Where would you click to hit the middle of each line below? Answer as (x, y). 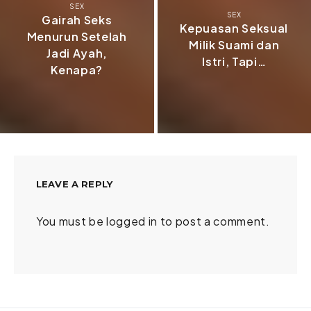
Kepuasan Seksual (234, 28)
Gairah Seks (77, 19)
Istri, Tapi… (234, 61)
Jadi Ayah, (77, 53)
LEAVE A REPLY (75, 184)
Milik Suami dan (234, 44)
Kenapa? (77, 69)
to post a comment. (214, 221)
